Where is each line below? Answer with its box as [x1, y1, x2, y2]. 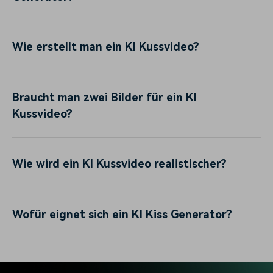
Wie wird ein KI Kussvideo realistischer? [12, 157, 227, 171]
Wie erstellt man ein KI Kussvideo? [12, 40, 199, 54]
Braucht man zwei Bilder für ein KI [12, 90, 197, 104]
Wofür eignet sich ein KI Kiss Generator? [12, 207, 232, 221]
